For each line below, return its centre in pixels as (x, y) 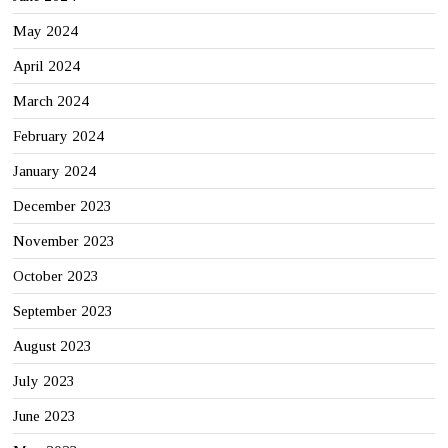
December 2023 (63, 206)
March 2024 (51, 101)
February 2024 (59, 136)
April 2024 (47, 66)
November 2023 (64, 241)
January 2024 (55, 171)
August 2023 (53, 346)
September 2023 (63, 311)
